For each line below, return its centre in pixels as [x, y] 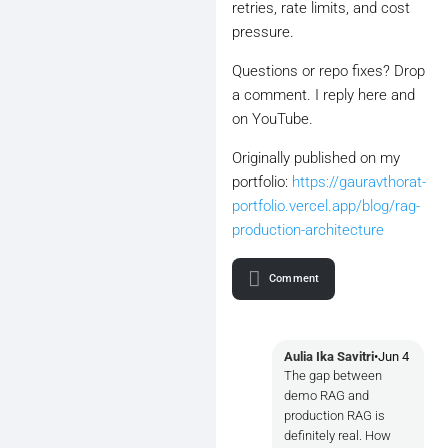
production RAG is [334, 415]
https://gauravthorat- [359, 182]
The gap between [333, 375]
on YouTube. [272, 119]
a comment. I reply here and [323, 95]
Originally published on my [316, 158]
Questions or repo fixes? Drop [328, 71]
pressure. [263, 32]
